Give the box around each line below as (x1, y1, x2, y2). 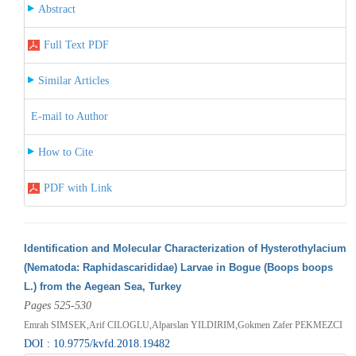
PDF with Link (43, 181, 112, 194)
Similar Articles (37, 74, 109, 87)
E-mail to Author (30, 110, 108, 122)
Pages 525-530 (23, 299, 91, 311)
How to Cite (37, 145, 93, 158)
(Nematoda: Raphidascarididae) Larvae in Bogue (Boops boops (23, 261, 333, 273)
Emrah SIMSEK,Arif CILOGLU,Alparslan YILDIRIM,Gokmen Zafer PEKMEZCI (23, 319, 342, 331)
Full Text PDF (43, 38, 109, 51)
